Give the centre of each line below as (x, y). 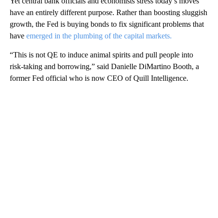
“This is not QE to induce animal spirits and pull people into (101, 55)
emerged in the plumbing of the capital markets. (98, 36)
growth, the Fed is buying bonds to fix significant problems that (107, 24)
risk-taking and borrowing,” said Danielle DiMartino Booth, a (104, 67)
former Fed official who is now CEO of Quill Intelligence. (99, 78)
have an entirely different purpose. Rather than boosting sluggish (109, 13)
